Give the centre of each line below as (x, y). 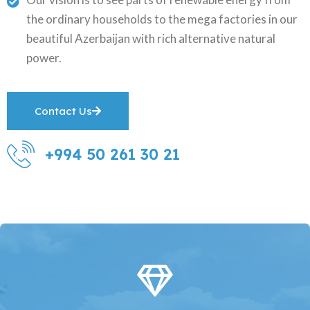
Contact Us (63, 111)
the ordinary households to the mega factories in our (162, 19)
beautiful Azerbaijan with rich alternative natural (151, 38)
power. (44, 57)
